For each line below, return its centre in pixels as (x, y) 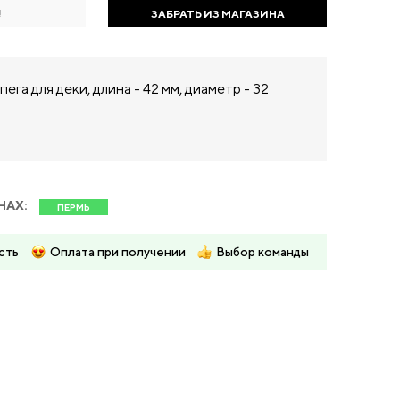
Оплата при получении (117, 252)
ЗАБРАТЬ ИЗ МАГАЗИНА (217, 14)
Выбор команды (262, 252)
